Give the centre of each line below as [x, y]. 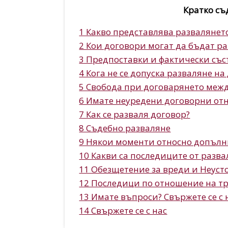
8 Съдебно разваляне [125, 128]
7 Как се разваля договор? [135, 115]
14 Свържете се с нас [123, 211]
